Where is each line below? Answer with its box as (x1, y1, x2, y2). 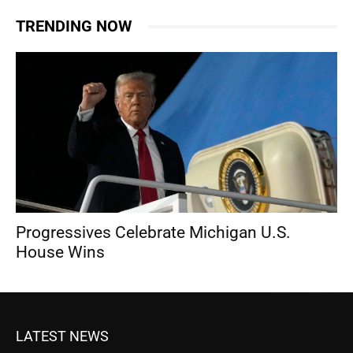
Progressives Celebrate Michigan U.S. (16, 223, 291, 243)
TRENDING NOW (16, 17, 132, 36)
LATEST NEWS (16, 328, 109, 345)
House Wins (16, 243, 105, 262)
